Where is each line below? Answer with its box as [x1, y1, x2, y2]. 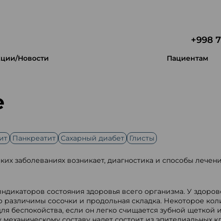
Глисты [129, 134, 154, 143]
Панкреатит [12, 134, 56, 143]
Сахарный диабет [60, 134, 124, 143]
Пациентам [167, 54, 209, 63]
